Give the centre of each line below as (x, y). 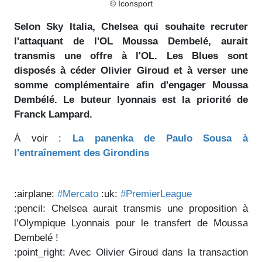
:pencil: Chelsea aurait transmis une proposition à (131, 209)
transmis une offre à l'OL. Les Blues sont (131, 56)
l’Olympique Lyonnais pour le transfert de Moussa (131, 223)
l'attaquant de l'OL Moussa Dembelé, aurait (131, 42)
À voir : (43, 139)
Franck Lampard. (53, 115)
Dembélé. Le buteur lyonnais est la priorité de (131, 100)
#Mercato (78, 194)
